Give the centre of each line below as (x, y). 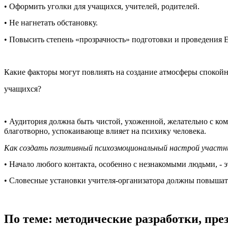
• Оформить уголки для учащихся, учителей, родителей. (102, 7)
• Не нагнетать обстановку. (51, 23)
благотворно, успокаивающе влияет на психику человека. (105, 131)
